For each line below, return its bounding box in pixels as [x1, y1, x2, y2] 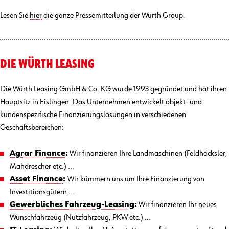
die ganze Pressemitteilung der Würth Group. [42, 12, 185, 20]
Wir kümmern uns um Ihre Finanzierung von [67, 175, 205, 184]
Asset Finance [10, 175, 63, 184]
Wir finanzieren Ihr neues [137, 200, 217, 209]
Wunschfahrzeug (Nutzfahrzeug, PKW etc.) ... [10, 213, 151, 222]
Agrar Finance [10, 149, 66, 158]
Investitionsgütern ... [10, 188, 75, 196]
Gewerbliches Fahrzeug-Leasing [10, 200, 135, 209]
